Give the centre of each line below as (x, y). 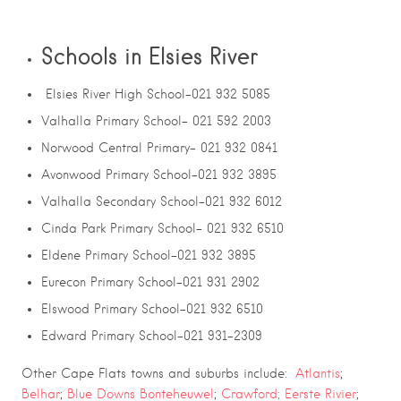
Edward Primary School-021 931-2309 (152, 336)
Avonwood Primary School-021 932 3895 (159, 175)
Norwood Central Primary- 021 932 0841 (159, 148)
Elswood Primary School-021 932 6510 (152, 309)
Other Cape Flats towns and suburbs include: (158, 373)
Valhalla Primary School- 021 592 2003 (156, 121)
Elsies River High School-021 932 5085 (156, 94)
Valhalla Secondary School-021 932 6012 (162, 202)
